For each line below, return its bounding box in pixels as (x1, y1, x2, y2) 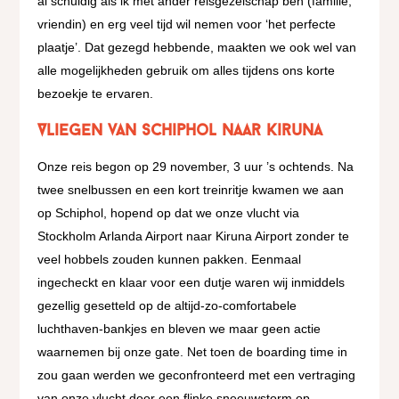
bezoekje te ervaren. (37, 85, 154, 101)
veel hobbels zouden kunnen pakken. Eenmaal (37, 251, 302, 266)
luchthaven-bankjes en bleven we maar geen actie (37, 321, 322, 336)
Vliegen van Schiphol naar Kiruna (37, 122, 323, 140)
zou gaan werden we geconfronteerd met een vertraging (37, 367, 356, 382)
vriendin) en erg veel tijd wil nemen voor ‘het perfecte (37, 16, 337, 31)
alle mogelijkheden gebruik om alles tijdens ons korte (37, 62, 336, 77)
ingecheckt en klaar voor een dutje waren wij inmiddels (37, 274, 346, 289)
